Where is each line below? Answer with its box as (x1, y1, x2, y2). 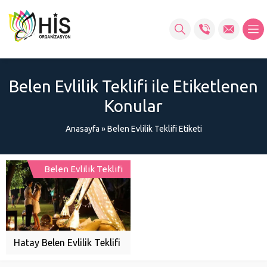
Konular (104, 96, 163, 115)
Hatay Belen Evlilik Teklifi (14, 237, 123, 248)
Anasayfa (65, 123, 100, 133)
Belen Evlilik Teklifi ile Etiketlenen (9, 76, 258, 95)
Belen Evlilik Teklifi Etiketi (107, 123, 202, 133)
